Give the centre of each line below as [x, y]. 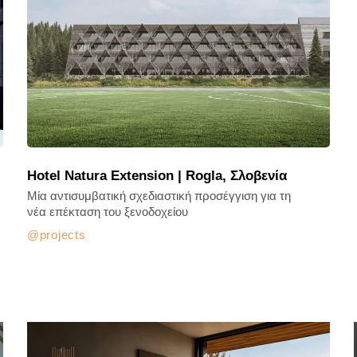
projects [63, 235]
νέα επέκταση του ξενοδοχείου [108, 212]
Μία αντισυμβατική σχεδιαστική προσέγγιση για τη [159, 196]
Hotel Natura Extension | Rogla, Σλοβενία [157, 176]
